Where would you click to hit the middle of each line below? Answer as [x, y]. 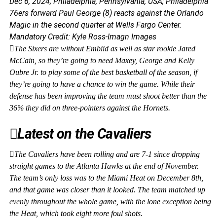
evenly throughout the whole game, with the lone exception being [110, 202]
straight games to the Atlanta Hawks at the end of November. [104, 166]
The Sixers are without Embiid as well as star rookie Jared [105, 49]
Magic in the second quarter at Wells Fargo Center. [95, 25]
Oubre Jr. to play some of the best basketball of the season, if [103, 72]
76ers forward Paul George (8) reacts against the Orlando [106, 13]
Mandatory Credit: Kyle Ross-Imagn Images [83, 37]
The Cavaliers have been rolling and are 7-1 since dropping [107, 154]
